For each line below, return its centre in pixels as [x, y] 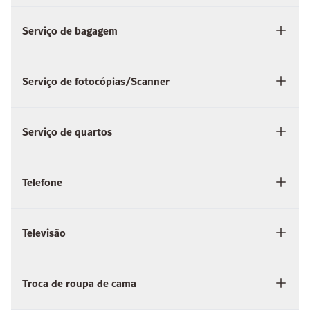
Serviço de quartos [67, 133]
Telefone [42, 183]
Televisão [44, 234]
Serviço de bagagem [70, 32]
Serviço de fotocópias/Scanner [96, 82]
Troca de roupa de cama [79, 284]
